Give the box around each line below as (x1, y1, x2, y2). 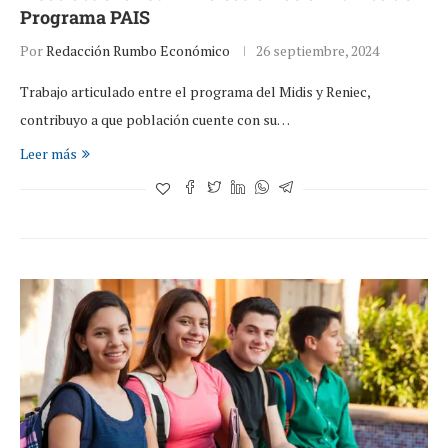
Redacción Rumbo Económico (46, 41, 230, 61)
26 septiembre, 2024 (256, 41, 379, 61)
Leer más (20, 144, 77, 164)
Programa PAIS (20, 5, 150, 30)
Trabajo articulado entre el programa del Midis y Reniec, (20, 82, 370, 102)
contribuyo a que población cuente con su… (20, 110, 290, 130)
